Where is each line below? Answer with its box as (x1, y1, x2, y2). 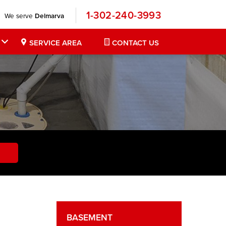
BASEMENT (67, 211, 112, 224)
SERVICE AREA (29, 37, 82, 48)
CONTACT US (112, 37, 159, 48)
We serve (4, 10, 35, 20)
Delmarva (34, 10, 64, 21)
